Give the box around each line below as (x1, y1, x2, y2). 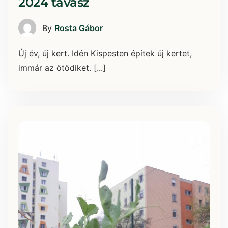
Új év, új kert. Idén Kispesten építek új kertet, (18, 48, 192, 59)
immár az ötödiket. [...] (18, 63, 106, 73)
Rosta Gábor (54, 22, 103, 33)
